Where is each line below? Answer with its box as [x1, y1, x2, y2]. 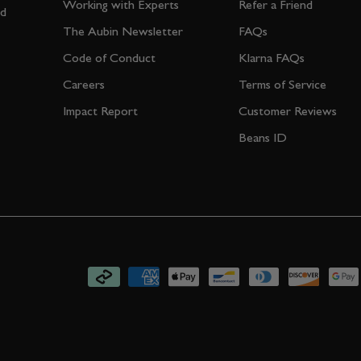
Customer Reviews [239, 103, 337, 119]
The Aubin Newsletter [63, 23, 183, 39]
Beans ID [239, 130, 287, 146]
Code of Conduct [63, 50, 156, 66]
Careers [63, 77, 105, 93]
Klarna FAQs [239, 50, 305, 66]
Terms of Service [239, 77, 326, 93]
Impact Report [63, 103, 138, 119]
